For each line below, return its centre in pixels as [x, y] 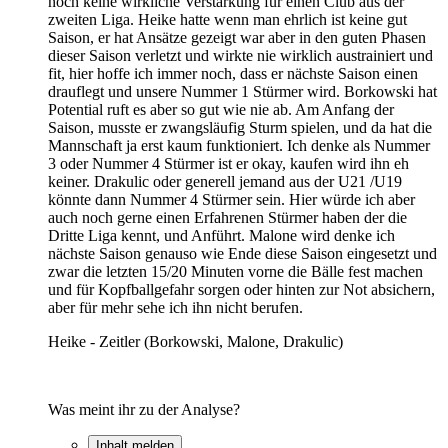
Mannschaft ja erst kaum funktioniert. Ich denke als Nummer [239, 145]
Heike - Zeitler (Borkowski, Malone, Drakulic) [195, 341]
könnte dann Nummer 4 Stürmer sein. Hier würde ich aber [231, 199]
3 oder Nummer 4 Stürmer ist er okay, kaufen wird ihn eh [228, 163]
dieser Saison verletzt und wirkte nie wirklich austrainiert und [240, 55]
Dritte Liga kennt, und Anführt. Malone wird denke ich [221, 235]
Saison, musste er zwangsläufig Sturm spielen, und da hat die [240, 127]
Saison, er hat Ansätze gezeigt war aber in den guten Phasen [237, 37]
